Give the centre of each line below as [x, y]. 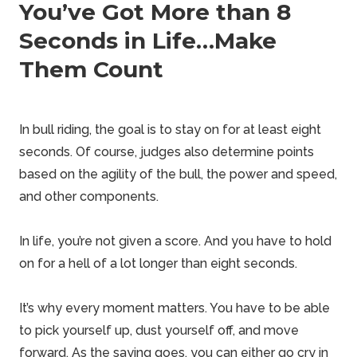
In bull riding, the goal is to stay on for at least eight [170, 129]
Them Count [91, 69]
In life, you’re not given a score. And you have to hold [175, 241]
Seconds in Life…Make [148, 41]
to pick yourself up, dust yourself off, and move [159, 330]
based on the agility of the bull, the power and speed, [178, 174]
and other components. [89, 196]
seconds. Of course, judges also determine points [167, 152]
